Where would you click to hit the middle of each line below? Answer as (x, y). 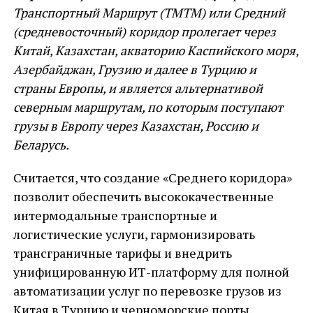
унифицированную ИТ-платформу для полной (151, 272)
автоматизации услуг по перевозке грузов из (147, 291)
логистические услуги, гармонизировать (134, 234)
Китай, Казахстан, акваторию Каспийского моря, (155, 50)
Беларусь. (41, 145)
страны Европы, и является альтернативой (138, 88)
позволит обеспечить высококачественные (143, 196)
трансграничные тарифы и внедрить (122, 253)
